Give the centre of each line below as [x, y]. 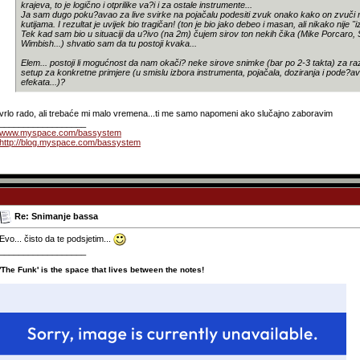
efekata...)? [43, 82]
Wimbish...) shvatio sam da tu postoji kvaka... [109, 43]
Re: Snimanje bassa [56, 216]
